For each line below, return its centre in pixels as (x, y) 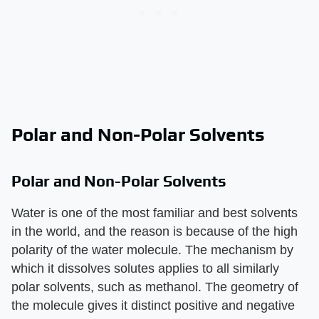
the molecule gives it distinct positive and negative (153, 305)
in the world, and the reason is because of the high (155, 231)
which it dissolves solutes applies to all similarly (145, 268)
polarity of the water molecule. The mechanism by (152, 250)
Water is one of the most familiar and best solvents (155, 213)
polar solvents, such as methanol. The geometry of (155, 287)
